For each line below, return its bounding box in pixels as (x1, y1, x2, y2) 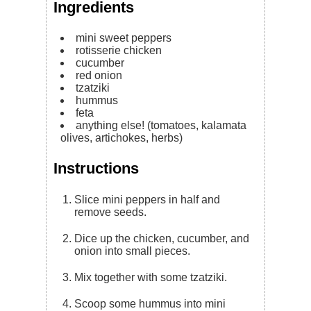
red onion (76, 69, 123, 81)
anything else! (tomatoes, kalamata (76, 119, 247, 131)
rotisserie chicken (76, 44, 162, 56)
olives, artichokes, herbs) (60, 131, 183, 144)
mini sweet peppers (76, 31, 172, 44)
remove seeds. (74, 205, 147, 218)
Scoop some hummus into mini (74, 297, 83, 310)
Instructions (53, 160, 140, 178)
